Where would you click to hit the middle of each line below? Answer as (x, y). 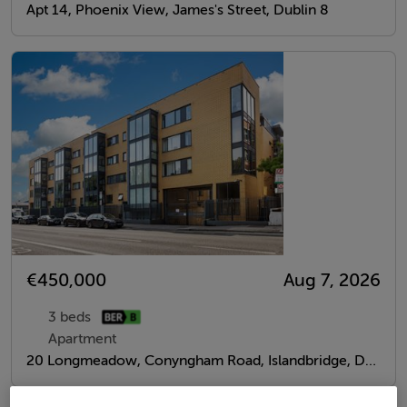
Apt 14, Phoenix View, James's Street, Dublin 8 (178, 10)
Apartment (82, 339)
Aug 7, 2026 (332, 280)
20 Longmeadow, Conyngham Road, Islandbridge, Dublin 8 (371, 361)
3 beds (69, 317)
